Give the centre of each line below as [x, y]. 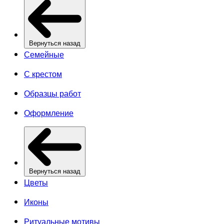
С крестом [43, 73]
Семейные [44, 54]
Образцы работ [52, 93]
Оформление [49, 112]
